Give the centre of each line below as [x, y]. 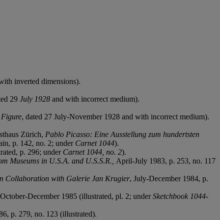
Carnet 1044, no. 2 [92, 152]
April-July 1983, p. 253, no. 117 [166, 161]
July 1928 [35, 99]
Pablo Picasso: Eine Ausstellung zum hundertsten [122, 134]
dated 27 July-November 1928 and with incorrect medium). [117, 116]
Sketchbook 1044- [180, 196]
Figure [11, 116]
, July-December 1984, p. [169, 178]
